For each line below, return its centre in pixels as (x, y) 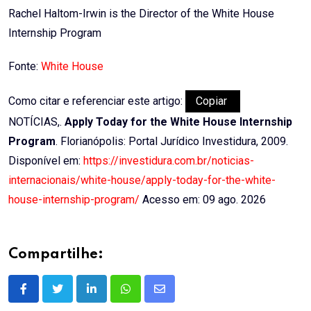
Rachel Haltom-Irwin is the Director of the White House (141, 14)
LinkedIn (111, 297)
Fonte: (25, 67)
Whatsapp (149, 297)
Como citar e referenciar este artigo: (97, 101)
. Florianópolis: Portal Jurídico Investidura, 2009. (172, 142)
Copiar (213, 101)
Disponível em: (46, 161)
